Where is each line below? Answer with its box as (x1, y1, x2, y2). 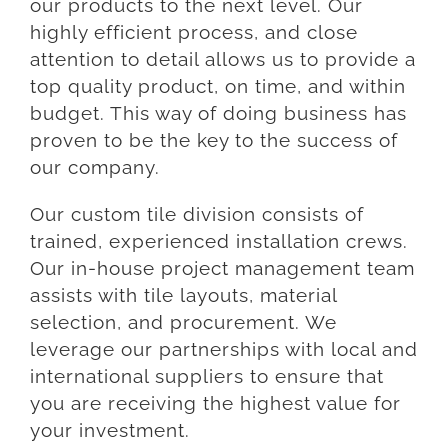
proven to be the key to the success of (30, 129, 398, 153)
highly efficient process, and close (30, 21, 358, 45)
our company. (30, 156, 160, 180)
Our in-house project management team (30, 256, 415, 280)
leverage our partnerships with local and (30, 337, 418, 361)
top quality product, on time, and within (30, 75, 406, 99)
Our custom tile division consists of (30, 202, 364, 226)
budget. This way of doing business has (30, 102, 407, 126)
